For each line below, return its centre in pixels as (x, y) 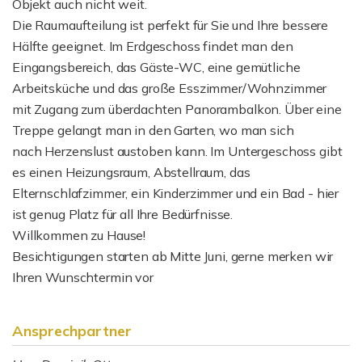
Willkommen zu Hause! (79, 235)
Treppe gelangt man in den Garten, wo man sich (153, 130)
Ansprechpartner (72, 331)
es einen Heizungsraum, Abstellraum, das (131, 172)
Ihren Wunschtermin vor (83, 277)
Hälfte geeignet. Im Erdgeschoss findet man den (153, 46)
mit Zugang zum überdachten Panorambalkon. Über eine (177, 109)
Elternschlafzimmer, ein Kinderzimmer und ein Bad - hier (176, 193)
